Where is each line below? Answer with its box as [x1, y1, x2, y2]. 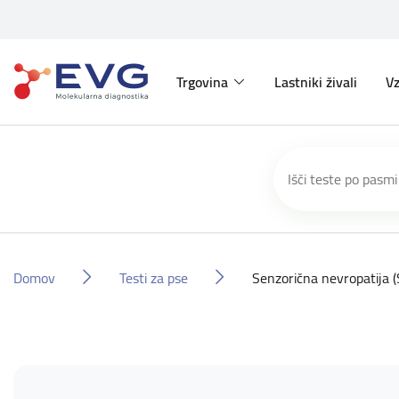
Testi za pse [119, 265, 188, 291]
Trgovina [176, 69, 228, 95]
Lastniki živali [274, 69, 357, 95]
